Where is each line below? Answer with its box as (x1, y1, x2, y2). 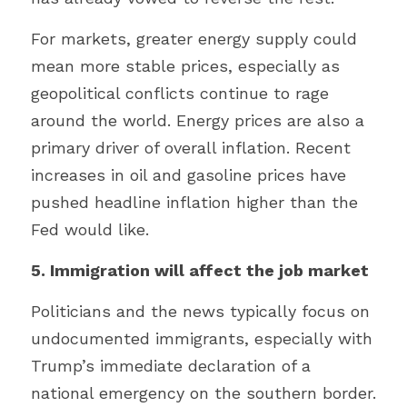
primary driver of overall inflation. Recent (31, 138, 351, 157)
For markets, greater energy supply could (31, 29, 357, 48)
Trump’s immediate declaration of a (31, 356, 311, 375)
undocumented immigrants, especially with (31, 329, 372, 348)
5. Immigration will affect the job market (31, 261, 369, 280)
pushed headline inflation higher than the (31, 193, 358, 212)
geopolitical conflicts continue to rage (31, 84, 329, 103)
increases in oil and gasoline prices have (31, 165, 346, 184)
